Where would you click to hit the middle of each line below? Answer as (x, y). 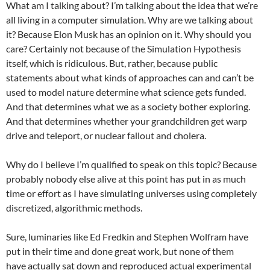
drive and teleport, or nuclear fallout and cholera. (106, 135)
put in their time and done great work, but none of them (120, 251)
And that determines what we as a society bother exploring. (128, 106)
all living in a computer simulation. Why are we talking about (130, 20)
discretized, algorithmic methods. (74, 208)
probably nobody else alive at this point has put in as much (126, 179)
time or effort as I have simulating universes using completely (131, 193)
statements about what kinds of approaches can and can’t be (130, 77)
